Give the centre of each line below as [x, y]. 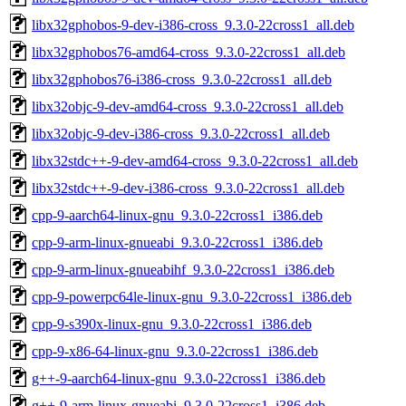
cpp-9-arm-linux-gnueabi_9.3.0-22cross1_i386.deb [177, 242]
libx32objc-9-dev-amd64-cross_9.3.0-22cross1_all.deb [188, 106]
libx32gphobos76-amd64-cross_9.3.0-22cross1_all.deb [188, 52]
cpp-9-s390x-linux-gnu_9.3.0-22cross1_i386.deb [172, 324]
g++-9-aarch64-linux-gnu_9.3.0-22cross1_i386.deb [179, 378]
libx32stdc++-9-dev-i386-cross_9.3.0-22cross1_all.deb [188, 188]
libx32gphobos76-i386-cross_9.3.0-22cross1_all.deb [182, 79]
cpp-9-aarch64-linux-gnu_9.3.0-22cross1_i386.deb [177, 215]
